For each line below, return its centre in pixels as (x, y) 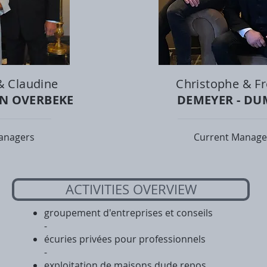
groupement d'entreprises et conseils (128, 213)
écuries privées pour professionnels (125, 239)
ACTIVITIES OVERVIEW (131, 189)
